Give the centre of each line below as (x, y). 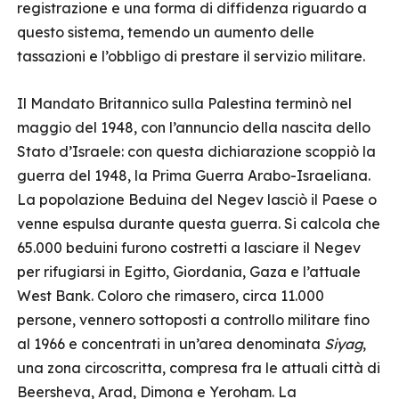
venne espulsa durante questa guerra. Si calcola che (199, 224)
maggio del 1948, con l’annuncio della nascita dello (194, 127)
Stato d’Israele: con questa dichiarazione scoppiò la (196, 151)
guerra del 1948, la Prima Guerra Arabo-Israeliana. (194, 175)
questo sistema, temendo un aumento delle (166, 32)
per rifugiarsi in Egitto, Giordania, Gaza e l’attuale (189, 272)
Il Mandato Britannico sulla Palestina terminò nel (184, 103)
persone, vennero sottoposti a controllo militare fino (193, 320)
